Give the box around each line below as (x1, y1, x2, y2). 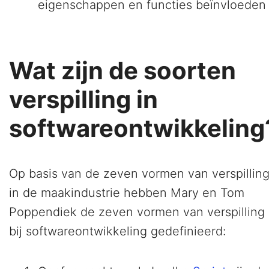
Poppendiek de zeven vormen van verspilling (9, 205, 265, 220)
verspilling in (9, 85, 158, 115)
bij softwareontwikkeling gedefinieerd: (9, 224, 226, 239)
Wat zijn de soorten (9, 56, 236, 86)
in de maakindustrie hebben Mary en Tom (9, 186, 244, 201)
